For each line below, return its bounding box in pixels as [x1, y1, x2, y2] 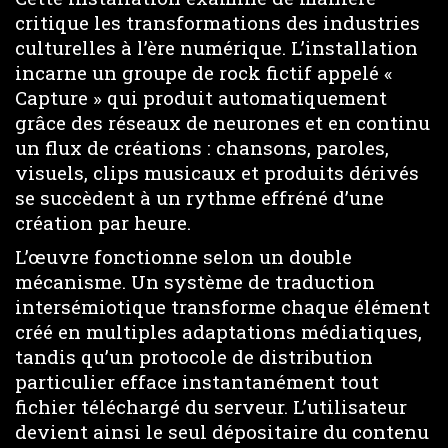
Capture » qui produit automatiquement [15, 84, 387, 110]
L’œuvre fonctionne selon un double [15, 244, 352, 270]
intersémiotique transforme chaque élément [15, 294, 430, 320]
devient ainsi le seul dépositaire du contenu [15, 419, 429, 445]
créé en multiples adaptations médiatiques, [15, 319, 422, 345]
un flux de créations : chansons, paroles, [15, 134, 389, 160]
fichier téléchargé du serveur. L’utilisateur [15, 394, 407, 420]
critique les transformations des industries [15, 9, 420, 35]
